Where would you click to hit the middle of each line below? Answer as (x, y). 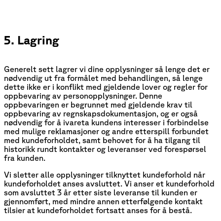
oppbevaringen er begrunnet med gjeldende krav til (98, 104)
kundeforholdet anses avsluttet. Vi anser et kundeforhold (109, 183)
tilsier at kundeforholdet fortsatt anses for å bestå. (98, 210)
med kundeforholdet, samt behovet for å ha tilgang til (102, 140)
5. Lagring (32, 40)
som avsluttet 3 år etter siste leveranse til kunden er (101, 192)
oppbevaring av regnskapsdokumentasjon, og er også (101, 113)
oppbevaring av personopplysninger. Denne (83, 95)
